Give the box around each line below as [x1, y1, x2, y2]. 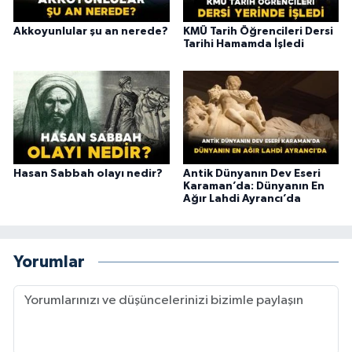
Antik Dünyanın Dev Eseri [182, 168, 321, 180]
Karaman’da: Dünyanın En [182, 181, 324, 192]
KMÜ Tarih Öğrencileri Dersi [182, 26, 333, 38]
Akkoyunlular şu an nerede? [13, 26, 168, 38]
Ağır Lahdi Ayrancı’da [182, 193, 301, 205]
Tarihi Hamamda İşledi [182, 38, 304, 50]
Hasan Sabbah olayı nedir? [13, 168, 163, 180]
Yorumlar [13, 253, 85, 270]
